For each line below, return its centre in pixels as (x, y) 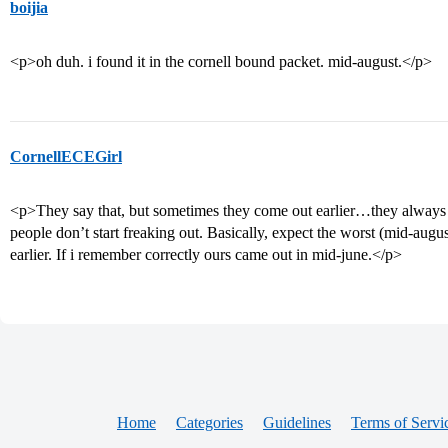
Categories (209, 422)
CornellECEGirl (66, 156)
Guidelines (297, 422)
